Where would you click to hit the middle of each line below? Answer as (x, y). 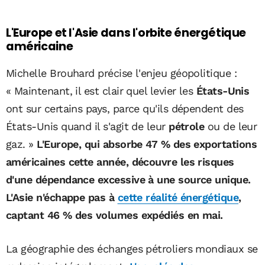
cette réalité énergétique (178, 198)
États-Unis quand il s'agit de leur (88, 127)
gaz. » (20, 144)
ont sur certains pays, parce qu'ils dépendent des (125, 109)
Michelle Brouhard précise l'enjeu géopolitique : (122, 73)
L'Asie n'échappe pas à (62, 198)
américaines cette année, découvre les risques (120, 162)
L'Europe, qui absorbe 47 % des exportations (145, 144)
